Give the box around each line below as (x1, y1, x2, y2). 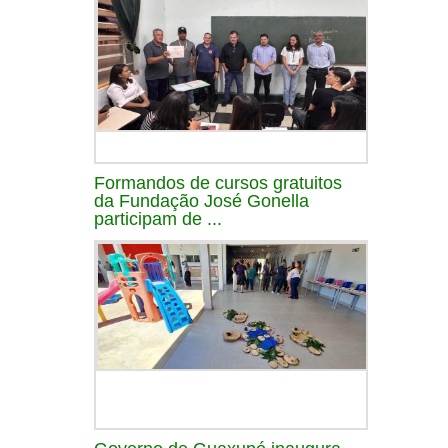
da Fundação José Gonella (94, 190, 309, 211)
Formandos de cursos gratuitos (94, 172, 342, 193)
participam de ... (94, 208, 222, 229)
